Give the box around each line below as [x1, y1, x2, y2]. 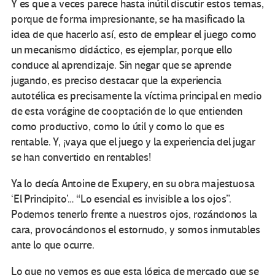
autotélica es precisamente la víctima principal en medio [11, 90, 262, 103]
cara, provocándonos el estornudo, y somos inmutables [11, 223, 260, 237]
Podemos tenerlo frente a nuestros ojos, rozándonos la [11, 208, 257, 222]
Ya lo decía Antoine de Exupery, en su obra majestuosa [11, 177, 255, 191]
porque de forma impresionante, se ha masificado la [11, 13, 246, 26]
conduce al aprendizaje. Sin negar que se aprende [11, 59, 231, 72]
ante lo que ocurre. [11, 239, 95, 252]
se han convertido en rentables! [11, 151, 151, 165]
